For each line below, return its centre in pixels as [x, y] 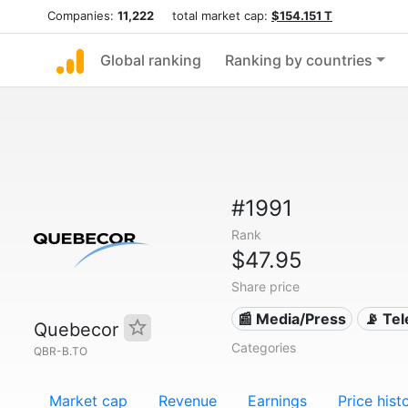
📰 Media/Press [292, 319]
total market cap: [213, 15]
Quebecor [79, 330]
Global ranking [151, 60]
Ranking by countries [299, 60]
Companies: [82, 15]
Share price [265, 286]
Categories [263, 347]
